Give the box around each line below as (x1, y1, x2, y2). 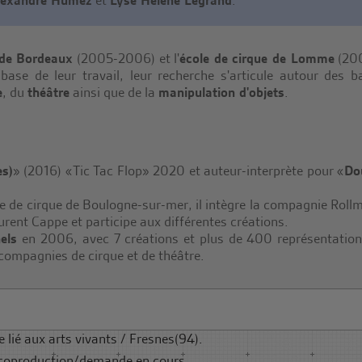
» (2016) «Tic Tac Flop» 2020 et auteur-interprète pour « (12, 162, 344, 180)
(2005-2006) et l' (73, 49, 180, 68)
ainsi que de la (69, 83, 158, 102)
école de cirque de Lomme (179, 49, 335, 68)
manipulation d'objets (158, 83, 284, 102)
